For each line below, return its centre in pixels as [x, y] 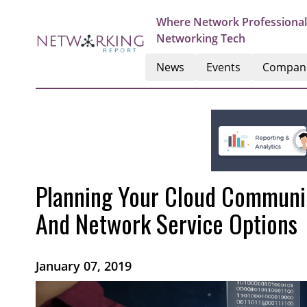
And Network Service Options [167, 223]
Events [223, 67]
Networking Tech [201, 38]
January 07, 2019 [84, 266]
